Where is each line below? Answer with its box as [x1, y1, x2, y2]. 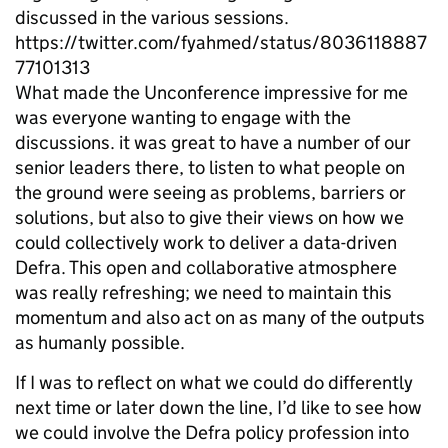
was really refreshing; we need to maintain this [15, 281, 392, 305]
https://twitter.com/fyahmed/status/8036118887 [15, 31, 427, 55]
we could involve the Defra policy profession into [15, 421, 409, 445]
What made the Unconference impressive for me [15, 81, 408, 105]
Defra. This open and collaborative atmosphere [15, 256, 397, 280]
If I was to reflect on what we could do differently [15, 371, 413, 395]
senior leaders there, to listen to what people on [15, 156, 405, 180]
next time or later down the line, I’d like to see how [15, 396, 422, 420]
